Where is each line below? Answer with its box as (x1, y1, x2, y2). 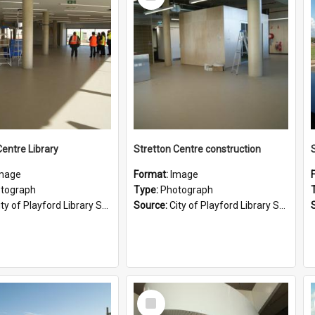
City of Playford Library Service (169, 200, 279, 211)
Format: (134, 169, 170, 180)
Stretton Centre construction (134, 143, 261, 155)
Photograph (160, 184, 213, 195)
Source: (134, 200, 169, 211)
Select (140, 289, 170, 302)
